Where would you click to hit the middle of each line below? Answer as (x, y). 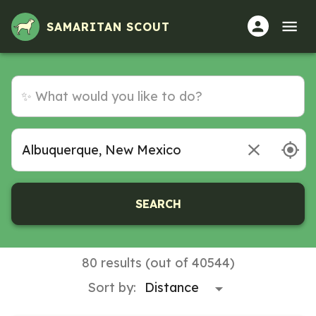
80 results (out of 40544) (158, 262)
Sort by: (112, 287)
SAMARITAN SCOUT (108, 26)
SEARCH (158, 203)
